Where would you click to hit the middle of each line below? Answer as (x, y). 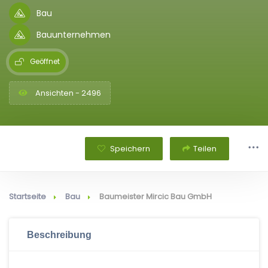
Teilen (205, 148)
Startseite (28, 197)
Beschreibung (59, 234)
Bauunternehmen (74, 34)
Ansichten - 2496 (67, 93)
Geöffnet (45, 62)
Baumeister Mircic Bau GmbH (156, 197)
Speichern (129, 148)
